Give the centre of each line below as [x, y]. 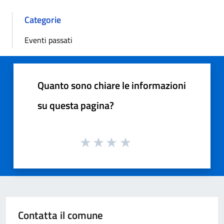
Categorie [43, 19]
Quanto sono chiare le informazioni [112, 85]
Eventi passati [48, 40]
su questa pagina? [76, 105]
